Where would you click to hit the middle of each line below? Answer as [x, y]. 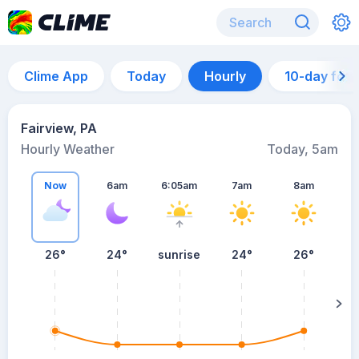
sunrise [179, 254]
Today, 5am [303, 149]
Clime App [56, 76]
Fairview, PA [59, 128]
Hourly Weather [68, 149]
